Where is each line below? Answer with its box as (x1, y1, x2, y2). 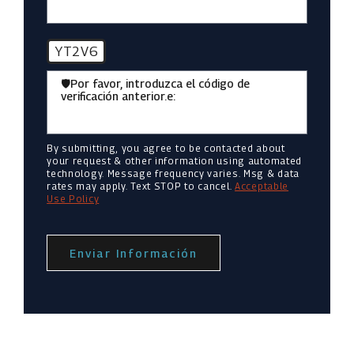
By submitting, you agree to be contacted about (47, 142, 285, 154)
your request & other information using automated (47, 155, 303, 167)
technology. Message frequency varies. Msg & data (47, 168, 300, 179)
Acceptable (235, 180, 289, 192)
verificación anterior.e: (60, 89, 175, 104)
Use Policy (47, 193, 100, 205)
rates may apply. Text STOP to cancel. (47, 180, 235, 192)
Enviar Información (70, 247, 198, 261)
